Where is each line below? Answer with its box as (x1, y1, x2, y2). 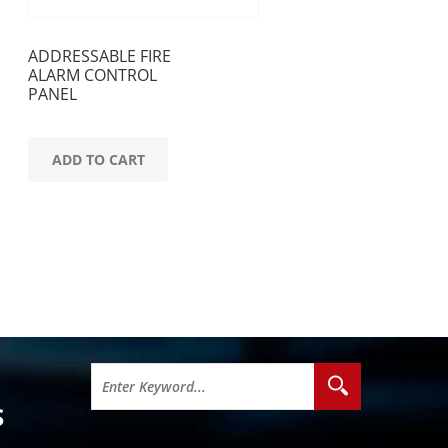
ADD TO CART (51, 149, 145, 169)
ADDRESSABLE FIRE (28, 45, 171, 67)
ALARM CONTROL (28, 64, 157, 86)
